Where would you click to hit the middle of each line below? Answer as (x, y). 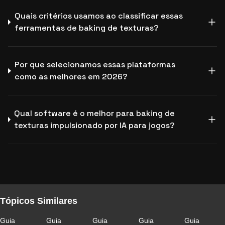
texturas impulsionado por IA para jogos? (95, 125)
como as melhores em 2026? (71, 77)
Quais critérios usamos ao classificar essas (98, 16)
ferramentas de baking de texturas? (86, 28)
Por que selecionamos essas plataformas (95, 65)
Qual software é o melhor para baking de (95, 113)
